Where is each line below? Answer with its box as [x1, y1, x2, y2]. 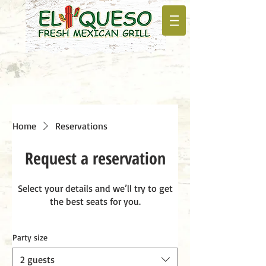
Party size [12, 232, 47, 242]
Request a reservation [24, 147, 166, 169]
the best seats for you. [49, 195, 141, 207]
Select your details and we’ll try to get [17, 182, 173, 194]
